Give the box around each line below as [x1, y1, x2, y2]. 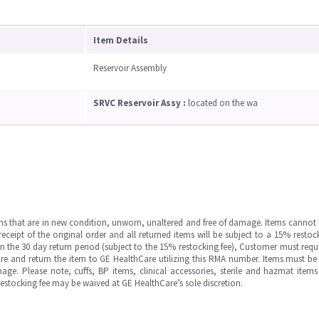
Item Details [93, 34, 148, 46]
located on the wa [188, 97, 258, 109]
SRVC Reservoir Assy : [93, 97, 188, 109]
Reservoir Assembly [93, 62, 167, 74]
